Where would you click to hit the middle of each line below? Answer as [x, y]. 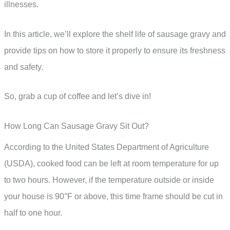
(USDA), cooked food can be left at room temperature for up [111, 164]
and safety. [24, 67]
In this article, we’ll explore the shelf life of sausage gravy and [115, 34]
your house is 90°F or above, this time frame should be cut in [113, 197]
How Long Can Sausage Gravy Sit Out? [76, 126]
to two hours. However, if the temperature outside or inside [109, 180]
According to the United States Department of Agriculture [107, 147]
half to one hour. [33, 213]
